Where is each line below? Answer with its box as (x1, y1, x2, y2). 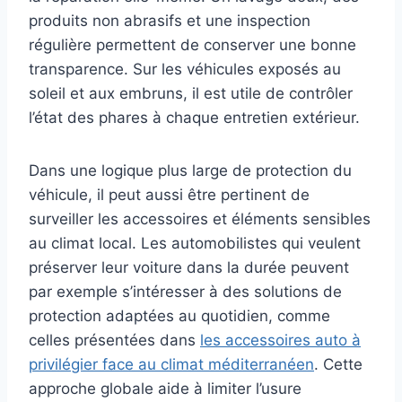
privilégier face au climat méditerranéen (29, 355, 314, 374)
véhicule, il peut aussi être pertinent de (29, 186, 310, 205)
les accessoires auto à (200, 331, 361, 350)
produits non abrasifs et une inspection (29, 12, 310, 31)
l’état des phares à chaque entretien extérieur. (29, 109, 360, 127)
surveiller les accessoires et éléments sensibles (29, 210, 371, 229)
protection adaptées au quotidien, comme (29, 307, 330, 326)
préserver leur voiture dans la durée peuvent (29, 258, 349, 277)
